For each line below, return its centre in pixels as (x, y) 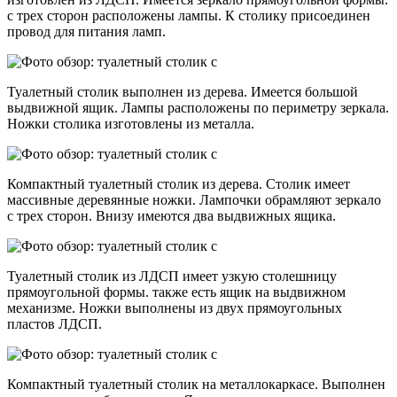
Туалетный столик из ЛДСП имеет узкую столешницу (172, 276)
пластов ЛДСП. (54, 323)
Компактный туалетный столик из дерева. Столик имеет (179, 183)
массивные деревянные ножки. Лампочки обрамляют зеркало (194, 199)
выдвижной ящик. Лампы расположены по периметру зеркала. (198, 107)
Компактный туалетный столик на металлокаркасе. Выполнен (196, 384)
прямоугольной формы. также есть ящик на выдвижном (176, 292)
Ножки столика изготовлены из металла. (131, 123)
